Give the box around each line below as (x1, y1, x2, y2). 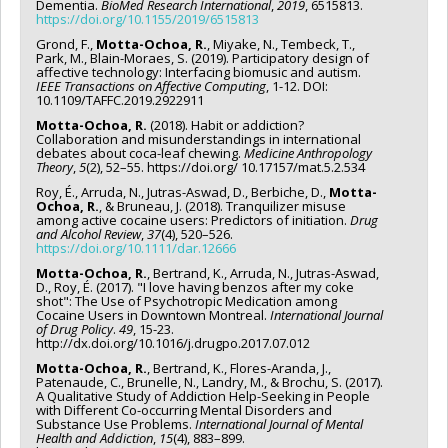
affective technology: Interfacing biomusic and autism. (36, 63, 361, 82)
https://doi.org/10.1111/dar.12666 (36, 239, 236, 258)
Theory (36, 158, 73, 177)
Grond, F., (36, 35, 96, 54)
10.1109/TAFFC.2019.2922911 (36, 91, 204, 110)
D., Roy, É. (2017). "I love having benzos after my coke (36, 278, 354, 297)
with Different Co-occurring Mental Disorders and (36, 401, 332, 420)
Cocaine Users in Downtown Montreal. (36, 306, 270, 325)
